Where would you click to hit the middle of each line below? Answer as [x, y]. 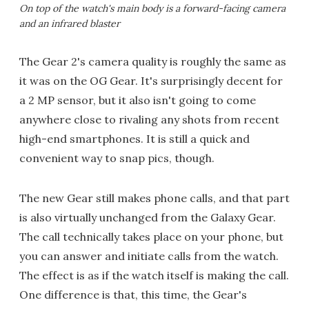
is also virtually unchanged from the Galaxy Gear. [148, 218]
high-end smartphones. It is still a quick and [134, 139]
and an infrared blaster [70, 24]
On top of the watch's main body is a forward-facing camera [152, 9]
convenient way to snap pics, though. [117, 158]
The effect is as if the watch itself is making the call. [154, 276]
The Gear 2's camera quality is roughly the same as [153, 62]
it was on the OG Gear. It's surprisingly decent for [151, 81]
